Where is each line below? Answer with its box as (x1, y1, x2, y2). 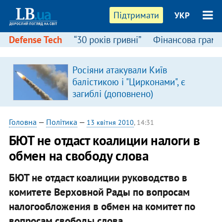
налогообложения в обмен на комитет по (8, 199, 195, 213)
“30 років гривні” (73, 34, 141, 46)
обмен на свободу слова (8, 147, 149, 164)
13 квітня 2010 (86, 118, 134, 127)
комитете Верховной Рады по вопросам (8, 185, 190, 199)
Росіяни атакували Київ (72, 64, 167, 76)
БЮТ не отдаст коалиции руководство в (8, 170, 187, 184)
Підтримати (113, 9, 160, 21)
